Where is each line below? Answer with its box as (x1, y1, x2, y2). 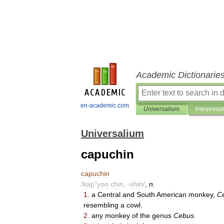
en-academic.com (80, 102, 129, 109)
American (156, 190, 186, 198)
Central (97, 190, 120, 198)
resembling (83, 201, 118, 209)
